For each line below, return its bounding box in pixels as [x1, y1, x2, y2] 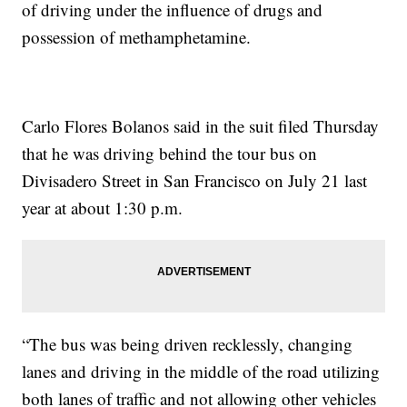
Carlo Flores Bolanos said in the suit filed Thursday [22, 114, 380, 137]
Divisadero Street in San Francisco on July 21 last [22, 169, 368, 192]
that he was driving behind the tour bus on [22, 142, 318, 164]
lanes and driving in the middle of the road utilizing [22, 360, 381, 382]
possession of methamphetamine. [22, 25, 252, 48]
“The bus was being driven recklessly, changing [22, 333, 353, 355]
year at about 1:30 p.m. [22, 196, 184, 219]
